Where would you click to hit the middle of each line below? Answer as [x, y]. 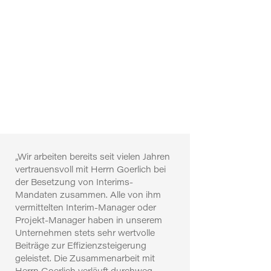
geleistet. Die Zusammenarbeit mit [85, 260]
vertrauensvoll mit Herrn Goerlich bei [90, 171]
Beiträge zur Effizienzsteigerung [80, 247]
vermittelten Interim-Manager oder [85, 209]
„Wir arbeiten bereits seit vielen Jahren [92, 158]
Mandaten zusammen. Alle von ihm [88, 196]
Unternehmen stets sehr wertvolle [85, 234]
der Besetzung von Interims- [74, 184]
